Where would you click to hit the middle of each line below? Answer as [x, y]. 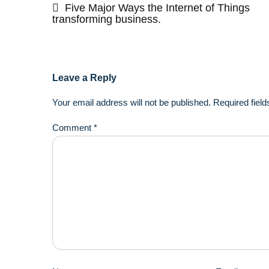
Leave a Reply [84, 78]
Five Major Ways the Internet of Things [157, 8]
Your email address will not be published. [131, 103]
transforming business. [107, 19]
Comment [73, 128]
